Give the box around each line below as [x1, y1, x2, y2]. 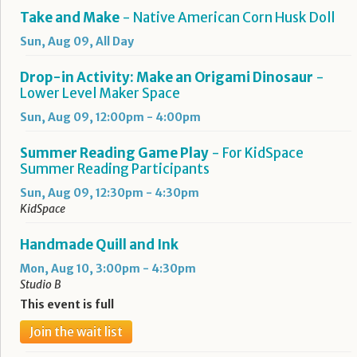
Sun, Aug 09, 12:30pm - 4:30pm [20, 186, 199, 201]
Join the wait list [29, 324, 123, 340]
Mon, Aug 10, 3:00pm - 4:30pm [20, 261, 196, 277]
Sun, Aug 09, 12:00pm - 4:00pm [20, 110, 201, 125]
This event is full [20, 297, 114, 312]
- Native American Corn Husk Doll [120, 9, 335, 27]
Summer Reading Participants [20, 160, 210, 178]
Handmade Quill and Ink [20, 236, 178, 254]
